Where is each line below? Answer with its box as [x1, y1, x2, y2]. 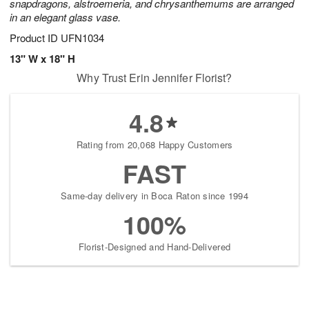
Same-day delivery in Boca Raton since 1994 [61, 189, 248, 203]
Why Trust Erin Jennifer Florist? [77, 70, 232, 86]
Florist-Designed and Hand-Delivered [78, 240, 231, 254]
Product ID [10, 30, 61, 46]
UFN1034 [61, 30, 104, 46]
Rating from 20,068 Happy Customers [76, 138, 233, 152]
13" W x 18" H [10, 51, 75, 67]
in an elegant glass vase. [10, 10, 121, 25]
